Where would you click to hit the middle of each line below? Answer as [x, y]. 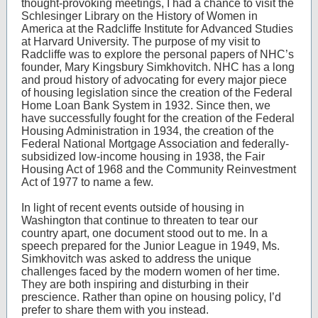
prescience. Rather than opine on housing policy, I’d [151, 297]
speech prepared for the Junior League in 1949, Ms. [150, 246]
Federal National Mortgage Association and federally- [155, 144]
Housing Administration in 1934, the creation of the [148, 131]
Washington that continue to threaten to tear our [139, 220]
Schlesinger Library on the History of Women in [139, 16]
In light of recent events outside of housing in [133, 208]
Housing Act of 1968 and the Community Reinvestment [159, 169]
